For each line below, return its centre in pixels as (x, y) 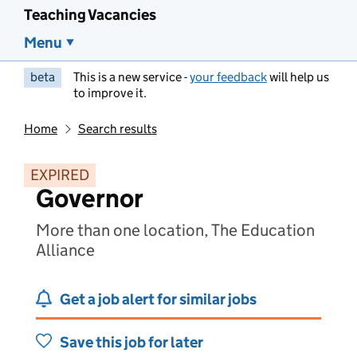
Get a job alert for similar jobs (158, 299)
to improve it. (110, 93)
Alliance (65, 250)
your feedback (228, 77)
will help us (298, 77)
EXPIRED (60, 175)
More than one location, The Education (175, 230)
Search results (117, 129)
